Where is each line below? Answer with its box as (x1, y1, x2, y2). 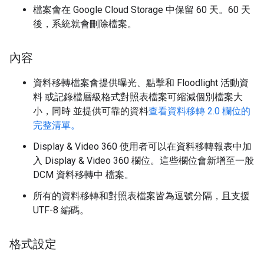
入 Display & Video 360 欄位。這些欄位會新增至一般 (33, 155, 254, 166)
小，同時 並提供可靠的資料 (33, 105, 148, 117)
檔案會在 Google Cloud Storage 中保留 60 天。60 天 (33, 4, 250, 15)
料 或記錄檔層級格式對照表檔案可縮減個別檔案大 (33, 91, 243, 103)
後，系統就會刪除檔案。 (33, 18, 137, 29)
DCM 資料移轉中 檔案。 (33, 169, 134, 180)
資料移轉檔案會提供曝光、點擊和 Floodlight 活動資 (33, 77, 249, 88)
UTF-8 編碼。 (33, 204, 89, 216)
